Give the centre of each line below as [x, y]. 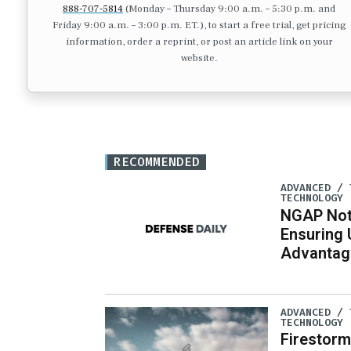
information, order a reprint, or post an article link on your [199, 41]
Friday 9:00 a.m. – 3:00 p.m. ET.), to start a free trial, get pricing [199, 25]
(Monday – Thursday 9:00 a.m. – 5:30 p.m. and [229, 8]
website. [199, 58]
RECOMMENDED [157, 162]
